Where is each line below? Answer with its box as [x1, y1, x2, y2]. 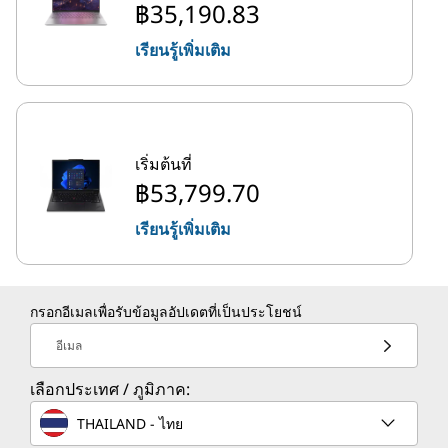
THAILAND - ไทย [77, 413, 183, 433]
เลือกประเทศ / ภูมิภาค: [30, 378, 190, 400]
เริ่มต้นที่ [135, 152, 192, 175]
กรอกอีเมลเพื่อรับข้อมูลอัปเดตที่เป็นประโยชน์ [30, 302, 302, 321]
